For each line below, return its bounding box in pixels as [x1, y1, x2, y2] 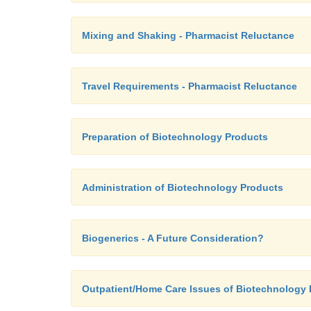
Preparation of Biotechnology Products [82, 131, 268, 142]
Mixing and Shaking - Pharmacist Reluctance [82, 30, 294, 41]
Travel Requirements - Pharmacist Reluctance [82, 81, 297, 92]
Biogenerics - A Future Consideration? [82, 233, 264, 244]
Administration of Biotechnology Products [82, 182, 283, 193]
